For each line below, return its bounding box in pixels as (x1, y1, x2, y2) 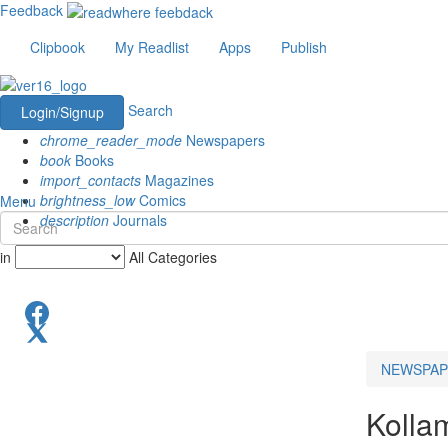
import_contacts (40, 169, 141, 190)
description (40, 209, 109, 230)
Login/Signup (20, 101, 104, 122)
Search (128, 99, 173, 120)
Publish (281, 37, 327, 58)
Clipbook (30, 37, 85, 58)
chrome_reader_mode (40, 129, 182, 150)
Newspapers (182, 129, 265, 150)
